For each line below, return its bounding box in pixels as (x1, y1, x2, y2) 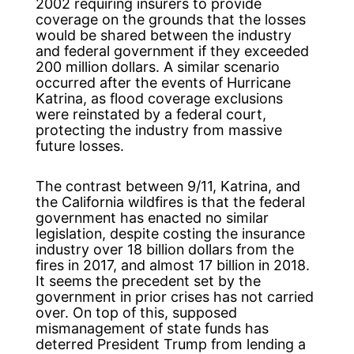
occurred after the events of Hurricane (35, 73, 291, 91)
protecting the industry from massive (35, 121, 282, 138)
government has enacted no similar (35, 209, 269, 226)
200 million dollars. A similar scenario (35, 58, 280, 75)
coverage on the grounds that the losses (35, 10, 306, 28)
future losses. (35, 137, 124, 154)
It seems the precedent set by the (35, 272, 261, 289)
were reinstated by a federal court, (35, 105, 266, 122)
